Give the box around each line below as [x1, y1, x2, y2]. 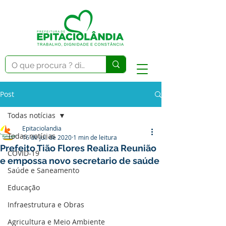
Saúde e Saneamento [8, 165, 79, 175]
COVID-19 [8, 148, 39, 158]
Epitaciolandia [22, 124, 62, 132]
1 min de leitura [73, 133, 117, 141]
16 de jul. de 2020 [22, 133, 72, 141]
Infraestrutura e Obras [8, 200, 84, 209]
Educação [8, 183, 40, 192]
